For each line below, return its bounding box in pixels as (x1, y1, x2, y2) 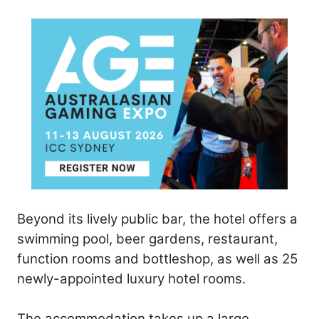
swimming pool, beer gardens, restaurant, (17, 231, 278, 248)
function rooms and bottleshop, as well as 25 (17, 251, 298, 268)
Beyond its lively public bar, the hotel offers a (17, 211, 298, 228)
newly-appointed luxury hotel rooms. (17, 271, 246, 288)
